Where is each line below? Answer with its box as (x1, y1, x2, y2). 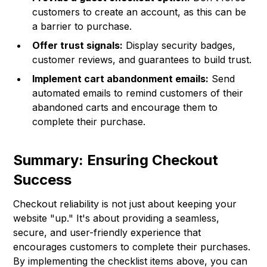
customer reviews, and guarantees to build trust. (32, 54, 252, 66)
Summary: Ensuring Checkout (13, 151, 219, 169)
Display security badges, (123, 39, 236, 52)
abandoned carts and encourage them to (32, 101, 218, 114)
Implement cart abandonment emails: (32, 73, 209, 85)
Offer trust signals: (32, 39, 123, 52)
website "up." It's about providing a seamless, (13, 212, 220, 225)
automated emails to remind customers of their (32, 87, 244, 100)
